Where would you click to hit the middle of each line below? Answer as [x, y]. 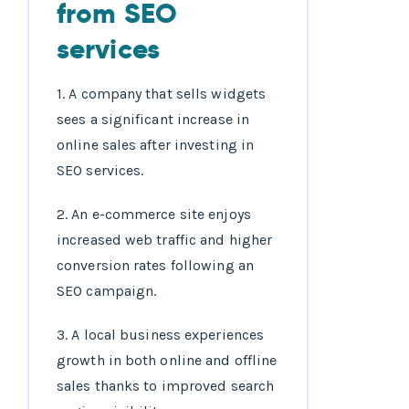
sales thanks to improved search [166, 386]
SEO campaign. [107, 291]
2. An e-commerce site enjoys [154, 215]
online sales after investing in [156, 145]
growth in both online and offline [167, 361]
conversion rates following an [155, 266]
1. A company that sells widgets [162, 94]
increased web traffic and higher [165, 240]
